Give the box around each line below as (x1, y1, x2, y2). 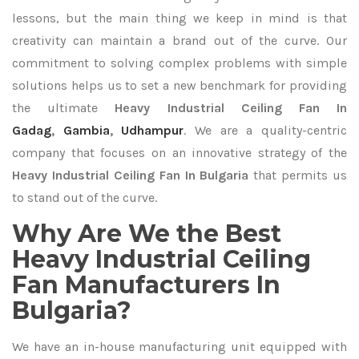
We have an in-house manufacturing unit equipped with (12, 339, 347, 354)
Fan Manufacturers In (12, 270, 280, 300)
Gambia (63, 123, 110, 138)
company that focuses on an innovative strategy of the (12, 145, 347, 160)
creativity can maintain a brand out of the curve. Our (12, 33, 347, 48)
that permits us (248, 167, 347, 183)
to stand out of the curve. (12, 190, 157, 205)
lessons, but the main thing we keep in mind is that (12, 10, 347, 26)
